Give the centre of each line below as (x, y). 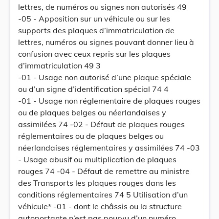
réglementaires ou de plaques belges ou (91, 136)
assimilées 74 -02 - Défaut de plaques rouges (101, 124)
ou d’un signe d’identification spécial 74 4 (93, 89)
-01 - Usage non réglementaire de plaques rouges (109, 101)
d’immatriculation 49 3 (59, 66)
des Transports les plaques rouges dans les (97, 183)
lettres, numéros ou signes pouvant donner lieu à (106, 42)
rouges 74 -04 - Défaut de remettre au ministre (104, 171)
